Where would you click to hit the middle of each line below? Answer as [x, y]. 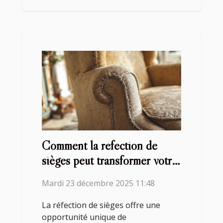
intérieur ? [65, 176]
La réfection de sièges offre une [101, 205]
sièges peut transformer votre [110, 161]
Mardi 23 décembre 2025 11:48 [98, 183]
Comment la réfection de [100, 146]
